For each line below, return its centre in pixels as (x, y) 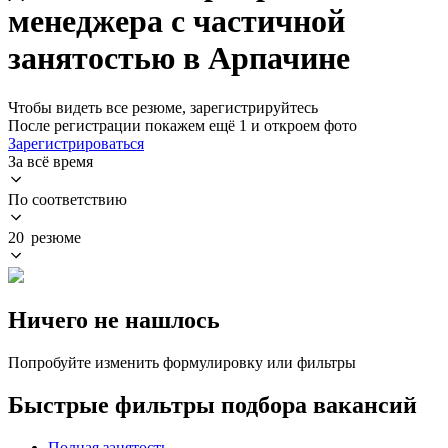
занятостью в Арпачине (179, 58)
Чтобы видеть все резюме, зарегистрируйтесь (163, 107)
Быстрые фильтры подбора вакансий (212, 404)
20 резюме (44, 237)
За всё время (50, 161)
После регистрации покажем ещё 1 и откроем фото (182, 125)
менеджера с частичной (176, 21)
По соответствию (67, 199)
